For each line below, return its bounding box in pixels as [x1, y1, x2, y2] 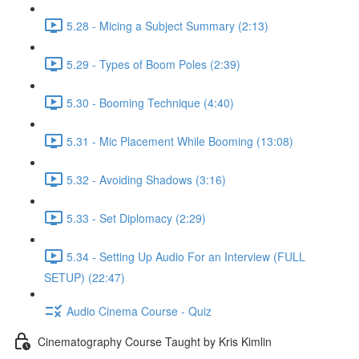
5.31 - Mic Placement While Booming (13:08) [67, 132, 293, 149]
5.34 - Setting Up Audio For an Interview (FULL [67, 248, 305, 264]
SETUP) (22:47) [44, 269, 125, 285]
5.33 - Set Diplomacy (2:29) [67, 209, 206, 226]
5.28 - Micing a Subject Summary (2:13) [67, 17, 268, 34]
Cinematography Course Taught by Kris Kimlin [38, 333, 272, 349]
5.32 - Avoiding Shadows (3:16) [67, 171, 226, 188]
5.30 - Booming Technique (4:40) [67, 94, 234, 111]
